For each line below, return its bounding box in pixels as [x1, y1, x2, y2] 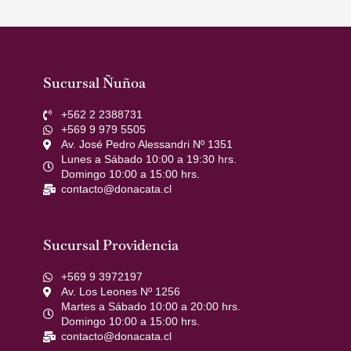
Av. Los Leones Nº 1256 [60, 285, 180, 299]
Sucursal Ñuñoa [43, 74, 146, 92]
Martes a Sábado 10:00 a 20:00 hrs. [60, 300, 241, 313]
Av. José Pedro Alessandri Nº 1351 [60, 138, 233, 151]
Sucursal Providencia [43, 236, 179, 255]
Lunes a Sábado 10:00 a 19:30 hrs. [60, 153, 237, 166]
